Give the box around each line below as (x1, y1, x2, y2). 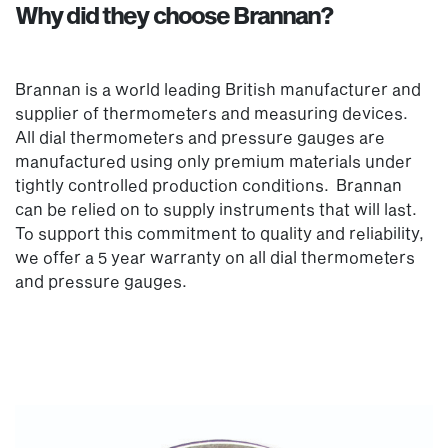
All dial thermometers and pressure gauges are (15, 126, 385, 146)
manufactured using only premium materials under (15, 150, 412, 170)
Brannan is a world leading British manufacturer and (15, 78, 421, 98)
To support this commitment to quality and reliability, (15, 222, 424, 242)
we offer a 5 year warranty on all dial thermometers (15, 246, 415, 266)
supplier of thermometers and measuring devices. (15, 102, 411, 122)
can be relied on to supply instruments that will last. (15, 198, 420, 218)
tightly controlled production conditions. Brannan (15, 174, 402, 194)
